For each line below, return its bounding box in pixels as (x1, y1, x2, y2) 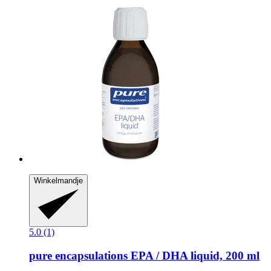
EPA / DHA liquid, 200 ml (128, 249, 260, 263)
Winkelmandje (34, 175, 83, 185)
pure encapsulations (29, 249, 128, 263)
